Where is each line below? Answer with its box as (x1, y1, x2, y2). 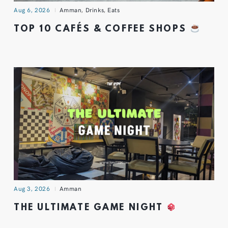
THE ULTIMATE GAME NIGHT (14, 203, 167, 214)
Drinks (85, 6, 104, 14)
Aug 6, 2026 (14, 6, 50, 14)
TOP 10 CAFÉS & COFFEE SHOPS (14, 24, 190, 35)
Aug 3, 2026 (14, 184, 50, 192)
